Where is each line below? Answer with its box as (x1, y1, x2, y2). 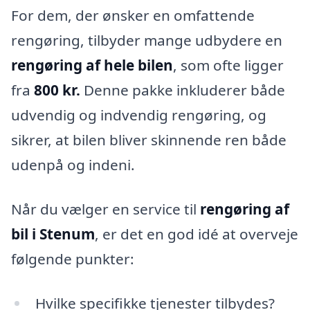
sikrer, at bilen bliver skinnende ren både (11, 130, 286, 150)
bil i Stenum (11, 224, 95, 244)
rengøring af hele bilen (11, 55, 173, 75)
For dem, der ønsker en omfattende (11, 6, 255, 26)
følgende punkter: (11, 249, 134, 269)
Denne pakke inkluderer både (80, 80, 285, 100)
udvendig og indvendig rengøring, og (11, 105, 266, 125)
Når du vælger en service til (11, 199, 200, 219)
